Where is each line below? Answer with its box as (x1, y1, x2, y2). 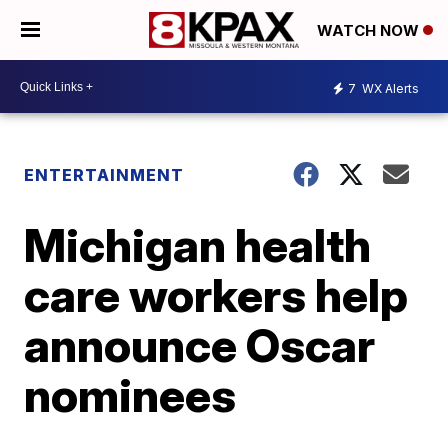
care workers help (24, 267, 409, 323)
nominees (24, 367, 237, 423)
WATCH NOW (317, 21, 423, 41)
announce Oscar (24, 317, 376, 373)
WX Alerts (359, 80, 419, 96)
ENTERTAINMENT (24, 165, 185, 185)
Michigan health (24, 217, 372, 273)
